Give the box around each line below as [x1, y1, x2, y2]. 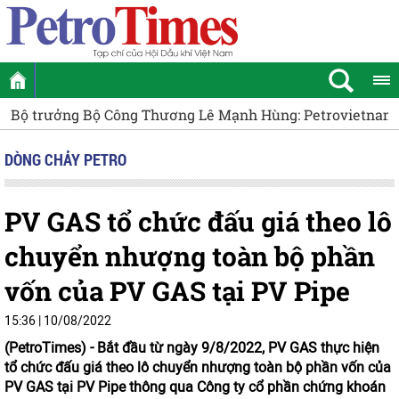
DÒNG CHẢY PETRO [4, 149, 126, 170]
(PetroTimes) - [4, 339, 97, 356]
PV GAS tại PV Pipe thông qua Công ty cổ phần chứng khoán [4, 379, 386, 395]
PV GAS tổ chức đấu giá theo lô [4, 204, 392, 239]
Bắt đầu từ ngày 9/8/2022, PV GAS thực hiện [97, 339, 379, 356]
